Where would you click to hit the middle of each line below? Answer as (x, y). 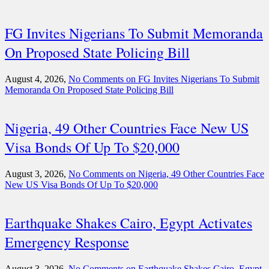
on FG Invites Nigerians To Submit (192, 79)
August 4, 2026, (37, 79)
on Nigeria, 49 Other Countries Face (194, 174)
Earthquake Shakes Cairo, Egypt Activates (128, 222)
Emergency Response (67, 242)
